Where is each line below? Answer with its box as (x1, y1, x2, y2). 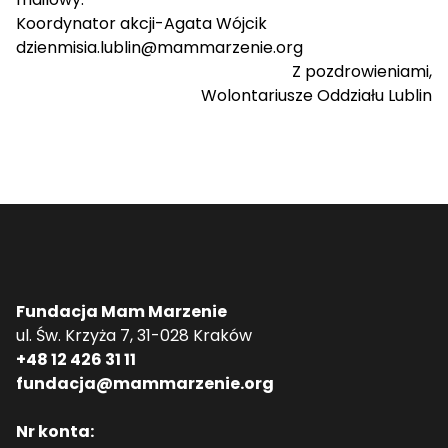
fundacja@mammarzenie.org (16, 372, 274, 396)
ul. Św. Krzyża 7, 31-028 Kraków (16, 324, 252, 348)
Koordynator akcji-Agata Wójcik (16, 12, 267, 36)
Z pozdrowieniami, (292, 60, 432, 84)
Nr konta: (16, 420, 94, 444)
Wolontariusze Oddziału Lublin (201, 84, 432, 108)
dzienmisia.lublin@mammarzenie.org (16, 36, 303, 60)
